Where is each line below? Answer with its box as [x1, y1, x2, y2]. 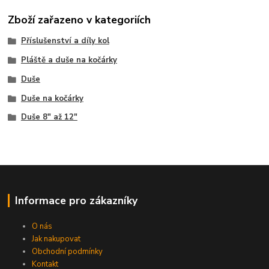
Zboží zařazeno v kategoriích [8, 13, 151, 28]
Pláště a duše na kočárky [20, 55, 117, 66]
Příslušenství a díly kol [20, 35, 109, 47]
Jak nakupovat [32, 234, 81, 245]
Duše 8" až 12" [20, 112, 77, 123]
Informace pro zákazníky [14, 193, 138, 208]
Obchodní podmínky [32, 246, 103, 258]
